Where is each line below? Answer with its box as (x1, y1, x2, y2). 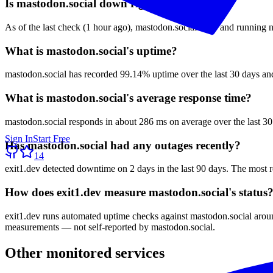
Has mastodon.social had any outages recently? (5, 138, 241, 152)
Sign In (5, 133, 33, 144)
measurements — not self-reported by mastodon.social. (5, 221, 215, 232)
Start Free (33, 133, 70, 144)
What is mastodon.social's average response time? (5, 91, 252, 105)
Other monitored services (5, 244, 165, 261)
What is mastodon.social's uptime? (5, 44, 177, 57)
